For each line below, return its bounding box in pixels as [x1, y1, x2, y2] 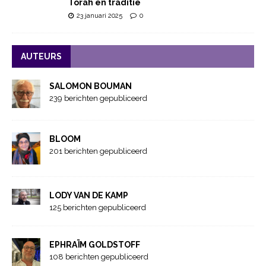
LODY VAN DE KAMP [49, 191, 128, 201]
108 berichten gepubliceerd [49, 252, 148, 262]
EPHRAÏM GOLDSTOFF [49, 240, 140, 250]
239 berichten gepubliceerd [49, 93, 147, 103]
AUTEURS [21, 51, 62, 61]
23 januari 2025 [77, 11, 122, 20]
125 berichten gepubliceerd [49, 203, 146, 213]
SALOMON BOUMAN [49, 81, 132, 91]
